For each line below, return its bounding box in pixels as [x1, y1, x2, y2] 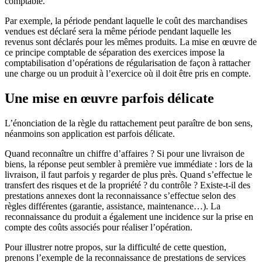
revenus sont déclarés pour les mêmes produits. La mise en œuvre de [5, 37, 257, 47]
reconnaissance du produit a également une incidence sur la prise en [5, 212, 253, 222]
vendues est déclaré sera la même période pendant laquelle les [5, 26, 231, 37]
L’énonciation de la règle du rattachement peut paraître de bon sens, [5, 118, 253, 129]
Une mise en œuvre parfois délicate [5, 91, 214, 106]
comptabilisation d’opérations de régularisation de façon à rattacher [5, 58, 250, 68]
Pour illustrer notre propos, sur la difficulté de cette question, [5, 242, 226, 253]
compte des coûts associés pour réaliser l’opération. [5, 222, 192, 233]
